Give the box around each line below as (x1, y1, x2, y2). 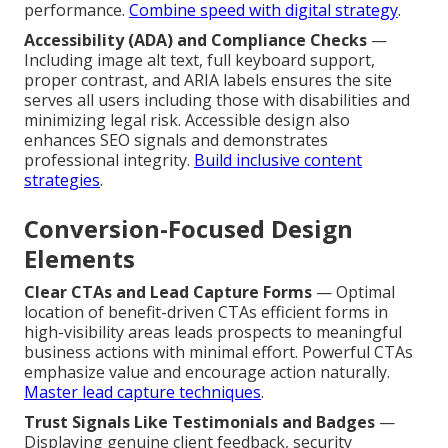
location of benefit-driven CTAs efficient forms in (24, 300, 388, 323)
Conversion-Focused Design (24, 211, 353, 245)
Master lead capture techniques (24, 380, 261, 403)
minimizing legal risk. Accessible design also (24, 108, 350, 131)
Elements (24, 241, 135, 275)
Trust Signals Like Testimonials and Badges (24, 410, 375, 433)
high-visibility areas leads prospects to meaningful (24, 320, 402, 343)
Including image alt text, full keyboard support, (24, 48, 375, 71)
